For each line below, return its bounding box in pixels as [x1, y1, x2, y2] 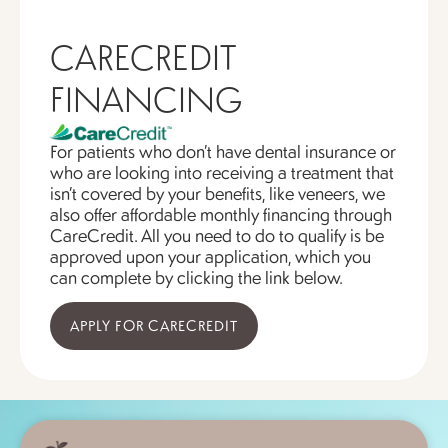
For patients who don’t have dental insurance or [50, 139, 396, 162]
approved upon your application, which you [50, 244, 371, 267]
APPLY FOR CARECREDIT [70, 316, 238, 336]
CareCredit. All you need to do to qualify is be [50, 223, 384, 246]
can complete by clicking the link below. [50, 265, 343, 288]
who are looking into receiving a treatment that [50, 160, 394, 183]
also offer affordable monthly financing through [50, 202, 392, 225]
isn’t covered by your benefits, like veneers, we [50, 181, 385, 204]
